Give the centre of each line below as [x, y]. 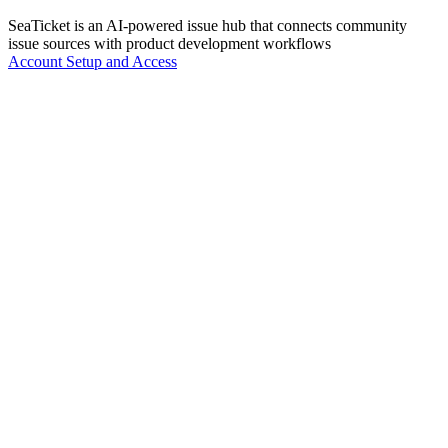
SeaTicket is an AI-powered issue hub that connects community [207, 25]
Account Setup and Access [92, 61]
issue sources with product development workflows [169, 43]
